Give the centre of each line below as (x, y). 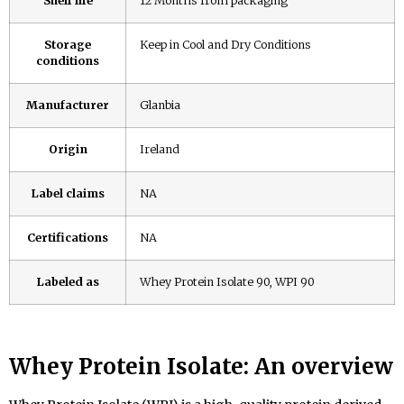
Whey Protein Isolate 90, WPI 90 (227, 282)
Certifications (68, 238)
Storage (68, 45)
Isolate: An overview (280, 366)
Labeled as (68, 282)
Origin (68, 150)
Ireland (160, 150)
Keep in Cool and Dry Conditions (225, 45)
